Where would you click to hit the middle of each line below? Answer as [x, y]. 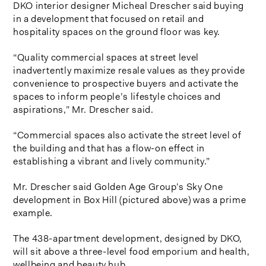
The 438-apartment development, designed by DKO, [128, 238]
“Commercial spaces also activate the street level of [127, 135]
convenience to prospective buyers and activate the [126, 83]
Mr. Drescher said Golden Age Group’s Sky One [118, 186]
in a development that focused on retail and [109, 18]
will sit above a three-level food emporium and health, [132, 251]
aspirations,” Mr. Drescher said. [83, 109]
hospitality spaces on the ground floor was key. [117, 31]
